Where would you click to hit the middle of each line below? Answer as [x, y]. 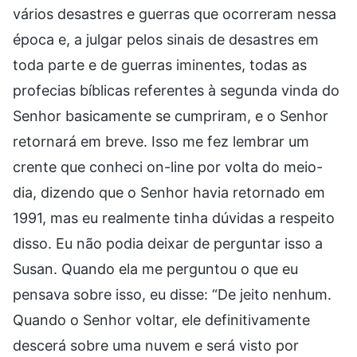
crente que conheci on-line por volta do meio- [168, 167]
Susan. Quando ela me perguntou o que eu [155, 269]
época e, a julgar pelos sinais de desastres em [166, 39]
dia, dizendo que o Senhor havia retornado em [169, 192]
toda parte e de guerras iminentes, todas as [160, 65]
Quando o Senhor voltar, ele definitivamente [161, 320]
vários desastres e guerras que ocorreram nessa [175, 14]
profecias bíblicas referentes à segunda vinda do [176, 90]
